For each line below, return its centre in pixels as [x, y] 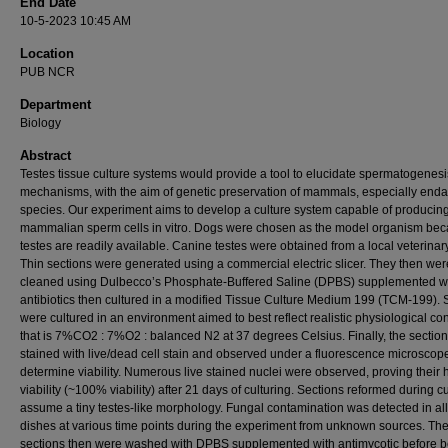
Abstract [45, 155]
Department [55, 104]
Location [47, 53]
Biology [40, 123]
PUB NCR [47, 72]
